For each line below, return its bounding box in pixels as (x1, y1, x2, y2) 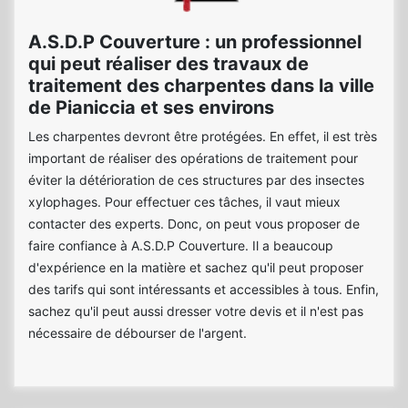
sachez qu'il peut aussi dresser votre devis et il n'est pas (28, 303, 363, 319)
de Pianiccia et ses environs (28, 97, 274, 118)
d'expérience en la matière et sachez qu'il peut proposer (28, 260, 363, 275)
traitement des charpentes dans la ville (28, 75, 374, 97)
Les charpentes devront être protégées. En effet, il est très (28, 128, 377, 144)
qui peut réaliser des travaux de (28, 53, 309, 75)
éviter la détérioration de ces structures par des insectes (28, 172, 364, 188)
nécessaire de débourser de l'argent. (28, 325, 247, 341)
